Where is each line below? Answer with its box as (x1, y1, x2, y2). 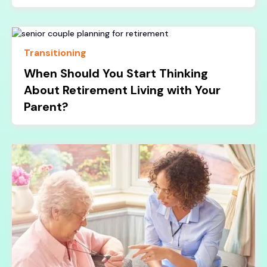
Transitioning (24, 46, 87, 60)
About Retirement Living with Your (24, 82, 221, 98)
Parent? (24, 99, 69, 115)
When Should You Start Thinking (24, 66, 209, 82)
